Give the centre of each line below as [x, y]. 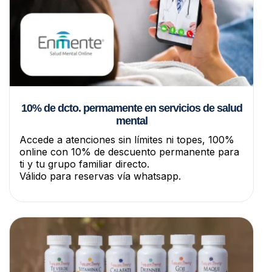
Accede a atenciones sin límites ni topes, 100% [127, 140]
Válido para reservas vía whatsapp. [100, 176]
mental [131, 121]
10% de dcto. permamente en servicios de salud [131, 108]
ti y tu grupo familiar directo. [84, 164]
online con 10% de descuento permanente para [129, 152]
